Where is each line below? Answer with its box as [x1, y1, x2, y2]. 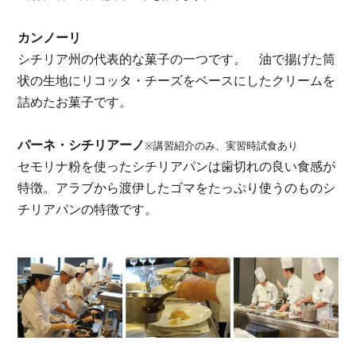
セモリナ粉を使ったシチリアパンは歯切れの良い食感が [17, 160, 336, 174]
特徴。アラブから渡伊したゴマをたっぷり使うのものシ [17, 181, 336, 195]
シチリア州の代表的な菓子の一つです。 [17, 52, 247, 67]
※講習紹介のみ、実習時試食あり [145, 140, 299, 153]
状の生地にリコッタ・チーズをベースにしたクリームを [17, 74, 336, 88]
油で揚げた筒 [246, 52, 336, 67]
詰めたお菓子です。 [17, 95, 133, 110]
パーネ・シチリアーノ [17, 138, 145, 153]
